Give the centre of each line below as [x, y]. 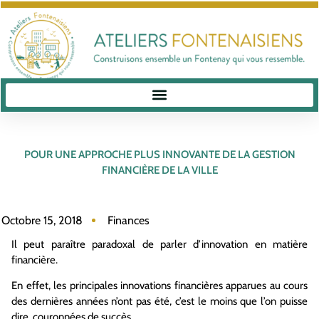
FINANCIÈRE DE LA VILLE [159, 170]
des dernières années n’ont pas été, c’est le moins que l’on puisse [159, 301]
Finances [129, 220]
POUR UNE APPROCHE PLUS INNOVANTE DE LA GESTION [159, 155]
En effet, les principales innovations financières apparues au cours [159, 285]
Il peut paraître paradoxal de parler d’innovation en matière [159, 244]
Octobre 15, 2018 [42, 220]
